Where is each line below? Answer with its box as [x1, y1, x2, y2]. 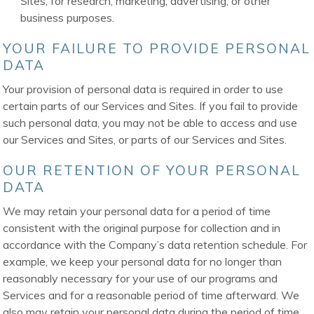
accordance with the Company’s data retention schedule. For [3, 238, 308, 252]
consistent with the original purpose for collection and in [3, 221, 281, 235]
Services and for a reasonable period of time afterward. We [3, 288, 300, 303]
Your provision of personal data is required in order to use [3, 82, 284, 97]
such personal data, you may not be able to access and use [3, 116, 298, 130]
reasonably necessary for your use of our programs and [3, 271, 278, 286]
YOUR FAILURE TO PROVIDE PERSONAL [3, 40, 311, 57]
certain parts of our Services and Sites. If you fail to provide [3, 99, 299, 114]
